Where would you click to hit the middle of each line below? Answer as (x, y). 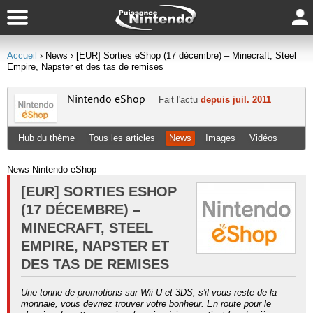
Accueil (22, 56)
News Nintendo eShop (52, 169)
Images (220, 138)
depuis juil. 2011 (236, 100)
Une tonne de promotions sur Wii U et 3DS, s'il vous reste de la (149, 292)
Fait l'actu (180, 100)
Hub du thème (46, 138)
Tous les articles (122, 138)
